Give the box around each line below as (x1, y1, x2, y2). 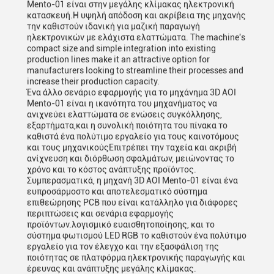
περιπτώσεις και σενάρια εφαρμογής (27, 209, 174, 218)
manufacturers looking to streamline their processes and (27, 65, 243, 75)
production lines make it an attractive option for (27, 54, 210, 64)
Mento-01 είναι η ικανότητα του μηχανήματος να (27, 98, 217, 108)
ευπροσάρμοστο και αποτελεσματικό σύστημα (27, 187, 207, 196)
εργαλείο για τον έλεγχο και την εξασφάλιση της (27, 242, 219, 251)
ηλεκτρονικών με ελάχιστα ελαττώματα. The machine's (27, 32, 245, 42)
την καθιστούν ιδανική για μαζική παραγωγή (27, 21, 200, 31)
